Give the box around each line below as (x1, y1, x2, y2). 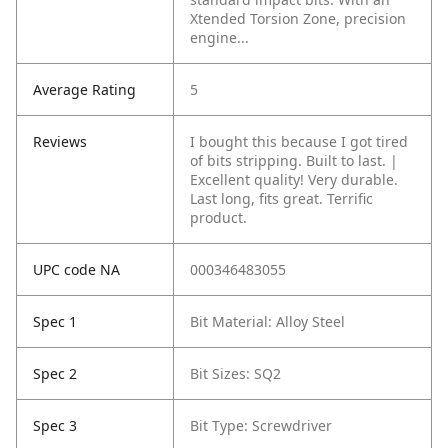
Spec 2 (33, 364, 77, 384)
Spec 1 (33, 312, 77, 332)
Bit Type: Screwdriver (190, 416, 332, 436)
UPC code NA (33, 260, 120, 280)
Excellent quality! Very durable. (190, 170, 398, 190)
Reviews (33, 132, 87, 152)
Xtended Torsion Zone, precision (190, 9, 406, 29)
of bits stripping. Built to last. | (190, 151, 398, 171)
